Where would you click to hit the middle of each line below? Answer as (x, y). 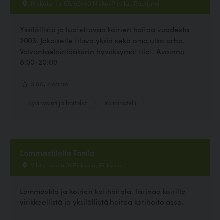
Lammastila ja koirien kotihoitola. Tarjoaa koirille (103, 191)
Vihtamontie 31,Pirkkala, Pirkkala (76, 164)
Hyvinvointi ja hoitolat (57, 102)
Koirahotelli (120, 102)
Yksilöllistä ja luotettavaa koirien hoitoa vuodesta (104, 29)
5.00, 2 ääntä (49, 83)
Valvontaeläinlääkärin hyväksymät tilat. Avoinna (102, 51)
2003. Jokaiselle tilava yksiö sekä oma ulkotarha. (102, 40)
